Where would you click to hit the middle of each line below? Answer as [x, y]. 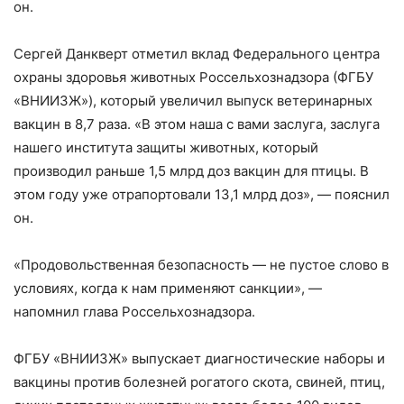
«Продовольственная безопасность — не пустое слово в [201, 264]
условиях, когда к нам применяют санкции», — [168, 288]
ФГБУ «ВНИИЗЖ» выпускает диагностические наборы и [199, 358]
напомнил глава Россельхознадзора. [134, 311]
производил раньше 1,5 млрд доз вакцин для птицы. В [191, 170]
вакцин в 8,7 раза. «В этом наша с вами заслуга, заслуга [197, 124]
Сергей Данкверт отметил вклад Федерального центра [197, 53]
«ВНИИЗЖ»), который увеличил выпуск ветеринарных [193, 100]
